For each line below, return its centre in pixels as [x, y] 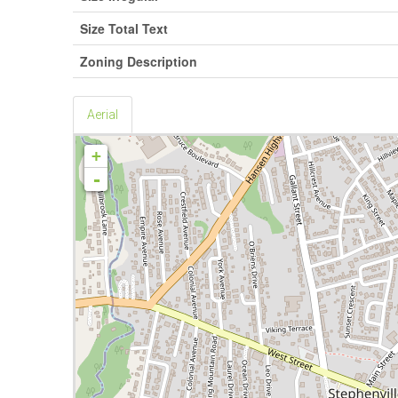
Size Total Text [124, 28]
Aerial [103, 115]
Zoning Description [139, 61]
